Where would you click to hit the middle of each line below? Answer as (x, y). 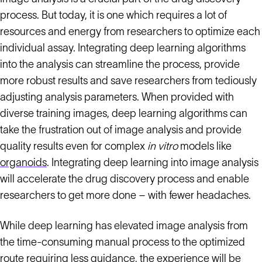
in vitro (163, 146)
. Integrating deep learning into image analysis (153, 163)
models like (205, 146)
